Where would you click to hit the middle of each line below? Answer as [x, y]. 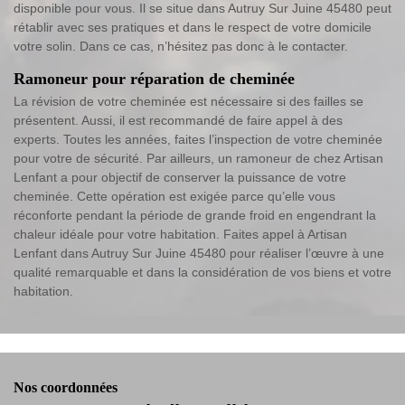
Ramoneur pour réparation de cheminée [154, 79]
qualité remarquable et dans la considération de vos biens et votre [202, 273]
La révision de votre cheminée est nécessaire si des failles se [188, 102]
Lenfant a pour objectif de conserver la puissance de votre [180, 178]
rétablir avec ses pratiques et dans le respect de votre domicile [193, 28]
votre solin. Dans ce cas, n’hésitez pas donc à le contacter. [181, 47]
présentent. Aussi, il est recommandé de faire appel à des [178, 121]
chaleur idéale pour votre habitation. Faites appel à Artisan [180, 235]
